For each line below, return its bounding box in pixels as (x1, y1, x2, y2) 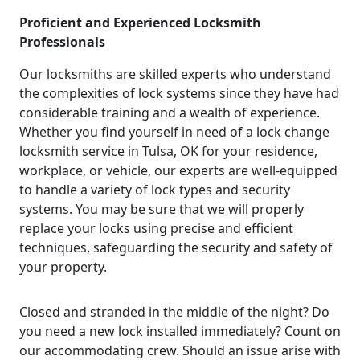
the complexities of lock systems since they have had (19, 84, 339, 102)
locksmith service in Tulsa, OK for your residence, (19, 141, 317, 160)
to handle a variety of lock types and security (19, 180, 290, 198)
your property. (19, 257, 107, 276)
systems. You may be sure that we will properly (19, 199, 304, 218)
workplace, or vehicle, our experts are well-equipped (19, 161, 337, 179)
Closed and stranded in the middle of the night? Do (19, 302, 329, 321)
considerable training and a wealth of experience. (19, 103, 320, 121)
